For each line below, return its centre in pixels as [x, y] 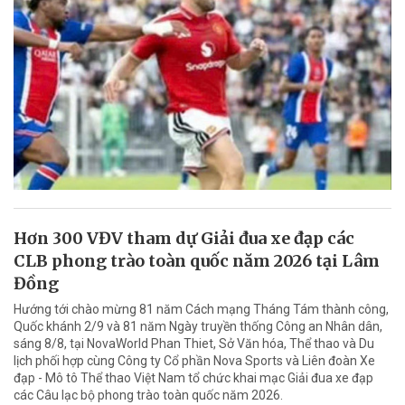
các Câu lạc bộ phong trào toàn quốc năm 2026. [148, 396]
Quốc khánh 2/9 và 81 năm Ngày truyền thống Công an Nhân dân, [198, 327]
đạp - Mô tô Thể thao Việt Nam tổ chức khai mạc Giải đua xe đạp [193, 378]
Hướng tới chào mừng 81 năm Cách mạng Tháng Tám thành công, [201, 310]
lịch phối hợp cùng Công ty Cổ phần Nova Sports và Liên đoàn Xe [194, 361]
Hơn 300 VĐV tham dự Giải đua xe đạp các [184, 239]
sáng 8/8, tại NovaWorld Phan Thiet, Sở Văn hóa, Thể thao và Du [194, 344]
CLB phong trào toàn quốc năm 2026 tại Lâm [197, 261]
